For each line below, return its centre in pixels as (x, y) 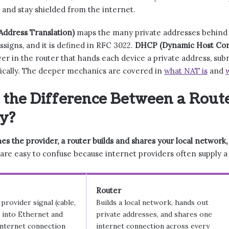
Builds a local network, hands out (153, 202)
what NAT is (186, 71)
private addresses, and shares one (154, 214)
